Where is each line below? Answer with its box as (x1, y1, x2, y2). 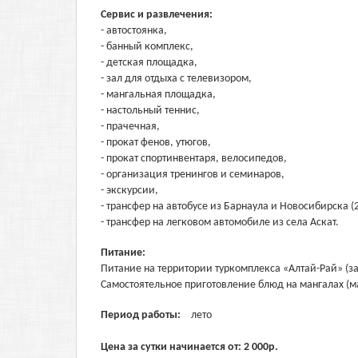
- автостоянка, (101, 25, 167, 37)
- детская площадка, (101, 57, 197, 69)
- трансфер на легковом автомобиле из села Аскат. (101, 217, 339, 229)
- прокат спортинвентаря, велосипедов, (101, 153, 287, 165)
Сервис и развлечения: (101, 9, 215, 21)
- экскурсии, (101, 185, 158, 197)
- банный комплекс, (101, 41, 193, 53)
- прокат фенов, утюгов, (101, 137, 211, 149)
